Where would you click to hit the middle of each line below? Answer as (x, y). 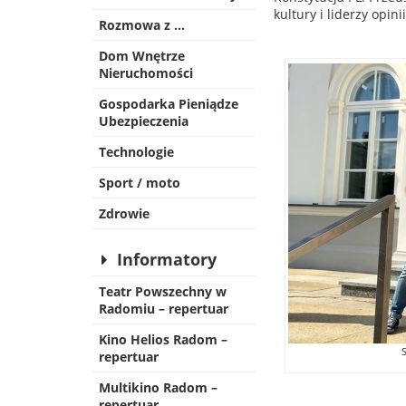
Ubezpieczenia (144, 121)
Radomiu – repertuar (164, 309)
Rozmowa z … (142, 25)
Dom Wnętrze (142, 56)
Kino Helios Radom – (163, 339)
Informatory (167, 259)
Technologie (136, 152)
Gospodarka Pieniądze (169, 104)
